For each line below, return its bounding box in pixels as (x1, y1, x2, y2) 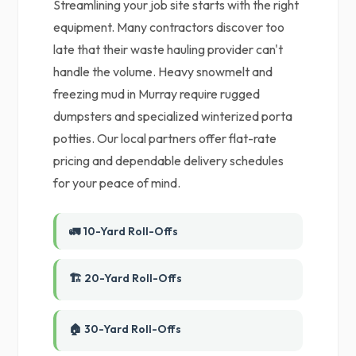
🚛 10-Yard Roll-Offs (69, 224, 179, 238)
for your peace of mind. (53, 175, 181, 191)
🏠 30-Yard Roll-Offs (69, 322, 182, 336)
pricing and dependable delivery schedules (53, 153, 284, 168)
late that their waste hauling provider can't (53, 41, 284, 57)
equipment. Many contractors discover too (53, 19, 285, 35)
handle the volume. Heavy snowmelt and (53, 64, 273, 79)
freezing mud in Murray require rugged (53, 86, 261, 102)
